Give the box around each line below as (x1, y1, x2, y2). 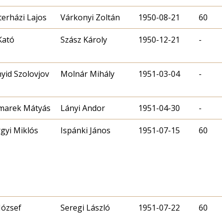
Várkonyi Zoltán (60, 11, 120, 23)
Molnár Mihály (60, 68, 114, 79)
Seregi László (60, 202, 110, 213)
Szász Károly (60, 34, 107, 45)
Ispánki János (60, 124, 111, 136)
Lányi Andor (60, 102, 105, 113)
